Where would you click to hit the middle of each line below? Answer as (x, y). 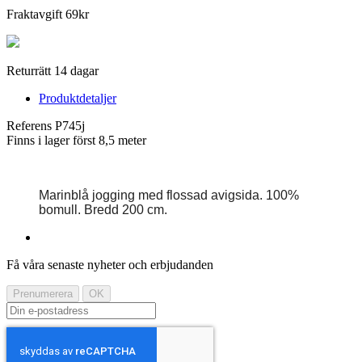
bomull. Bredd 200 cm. (103, 209)
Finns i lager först (51, 140)
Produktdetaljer (78, 98)
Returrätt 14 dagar (53, 70)
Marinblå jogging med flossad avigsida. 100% (169, 195)
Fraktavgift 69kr (48, 14)
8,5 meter (122, 140)
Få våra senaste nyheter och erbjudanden (110, 264)
